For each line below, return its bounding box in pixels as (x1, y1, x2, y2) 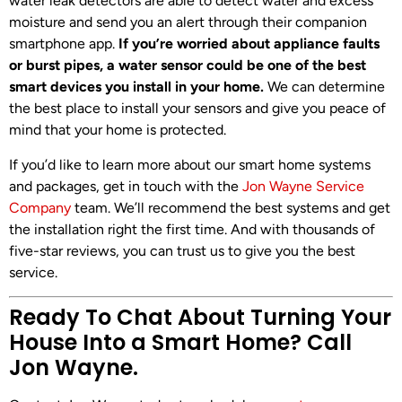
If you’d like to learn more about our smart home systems (9, 155, 371, 173)
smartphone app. (9, 35, 118, 53)
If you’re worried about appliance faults (118, 35, 380, 53)
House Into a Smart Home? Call (9, 327, 352, 357)
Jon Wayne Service (242, 177, 364, 195)
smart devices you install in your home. (9, 78, 264, 96)
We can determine (264, 78, 385, 96)
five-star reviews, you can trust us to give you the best (9, 241, 355, 259)
